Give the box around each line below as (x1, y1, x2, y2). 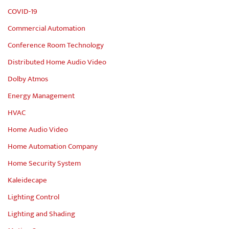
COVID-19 (8, 5, 37, 18)
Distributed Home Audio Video (8, 56, 106, 69)
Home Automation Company (8, 140, 98, 153)
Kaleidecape (8, 174, 47, 187)
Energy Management (8, 89, 75, 103)
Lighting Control (8, 191, 59, 204)
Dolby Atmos (8, 73, 48, 86)
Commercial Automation (8, 22, 85, 35)
